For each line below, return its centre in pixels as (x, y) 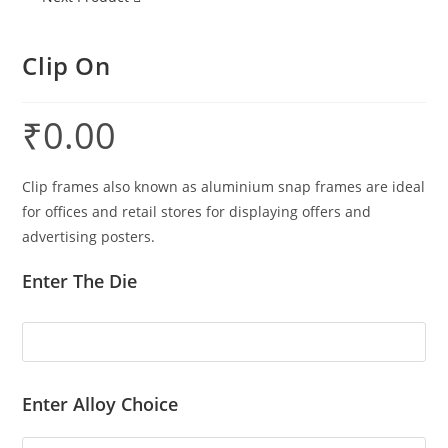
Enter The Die (80, 281)
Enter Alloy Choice (100, 404)
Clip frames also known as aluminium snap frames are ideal (224, 187)
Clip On (66, 66)
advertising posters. (89, 237)
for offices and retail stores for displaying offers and (197, 212)
